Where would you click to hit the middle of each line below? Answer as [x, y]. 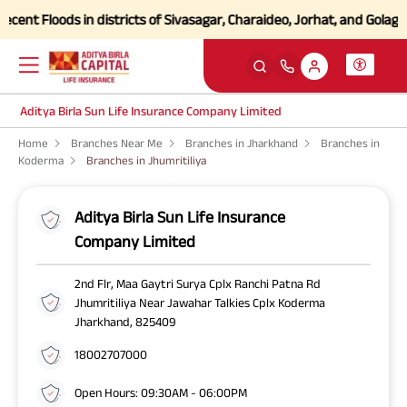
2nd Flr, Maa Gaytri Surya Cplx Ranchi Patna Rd [198, 283]
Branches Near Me [117, 143]
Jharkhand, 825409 [125, 321]
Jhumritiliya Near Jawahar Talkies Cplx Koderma [200, 302]
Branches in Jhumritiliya [146, 160]
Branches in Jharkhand [242, 143]
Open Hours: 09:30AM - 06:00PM [161, 392]
